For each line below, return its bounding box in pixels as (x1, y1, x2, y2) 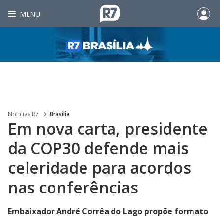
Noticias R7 (8, 110, 39, 118)
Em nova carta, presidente (8, 118, 208, 139)
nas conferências (8, 177, 138, 198)
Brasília (50, 110, 70, 118)
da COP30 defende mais (8, 137, 189, 159)
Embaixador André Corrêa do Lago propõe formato (8, 206, 208, 217)
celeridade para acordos (8, 157, 191, 178)
